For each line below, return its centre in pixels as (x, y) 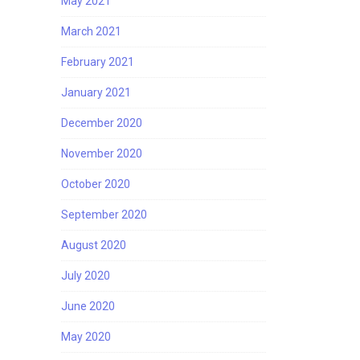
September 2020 (104, 215)
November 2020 (102, 153)
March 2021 (91, 31)
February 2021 (98, 62)
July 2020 (86, 276)
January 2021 (96, 92)
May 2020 (86, 337)
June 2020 (88, 306)
